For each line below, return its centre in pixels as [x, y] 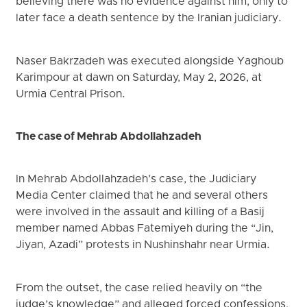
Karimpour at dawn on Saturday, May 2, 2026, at [139, 78]
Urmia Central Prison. [71, 94]
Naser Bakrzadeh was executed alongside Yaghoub [150, 61]
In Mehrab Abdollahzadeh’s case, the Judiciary [136, 180]
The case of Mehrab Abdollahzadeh [109, 137]
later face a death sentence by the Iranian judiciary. [149, 19]
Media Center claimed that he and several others [142, 196]
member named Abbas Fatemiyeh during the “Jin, [145, 229]
